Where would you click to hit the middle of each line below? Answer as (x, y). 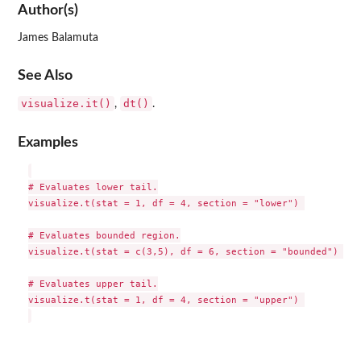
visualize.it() (66, 104)
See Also (45, 76)
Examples (48, 142)
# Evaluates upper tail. (93, 283)
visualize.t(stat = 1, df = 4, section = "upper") (166, 299)
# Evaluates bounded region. (104, 235)
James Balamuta (58, 37)
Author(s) (48, 10)
